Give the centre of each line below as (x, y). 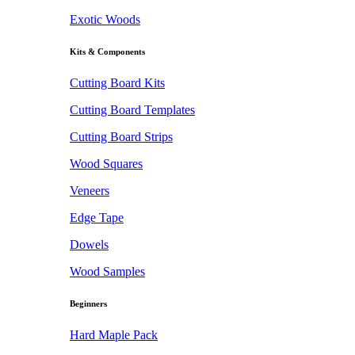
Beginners (88, 303)
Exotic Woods (105, 20)
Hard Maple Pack (114, 334)
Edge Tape (97, 218)
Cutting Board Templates (132, 110)
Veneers (90, 191)
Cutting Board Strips (121, 137)
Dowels (89, 244)
